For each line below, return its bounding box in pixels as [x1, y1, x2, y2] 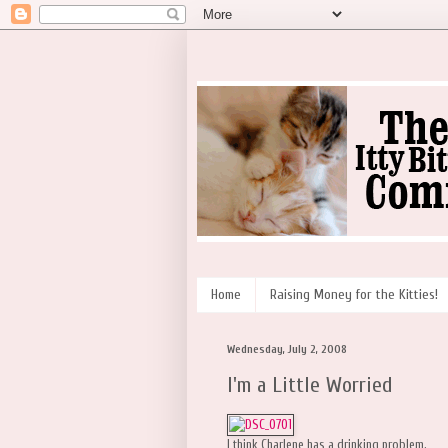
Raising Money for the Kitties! [270, 286, 438, 304]
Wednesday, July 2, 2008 [227, 342, 347, 356]
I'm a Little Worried [227, 372, 393, 399]
